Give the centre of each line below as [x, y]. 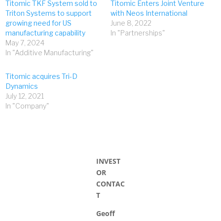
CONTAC [110, 184]
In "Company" [28, 106]
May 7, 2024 [25, 42]
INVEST [108, 161]
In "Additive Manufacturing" [50, 52]
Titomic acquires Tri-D [42, 76]
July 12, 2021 [25, 96]
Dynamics [22, 86]
